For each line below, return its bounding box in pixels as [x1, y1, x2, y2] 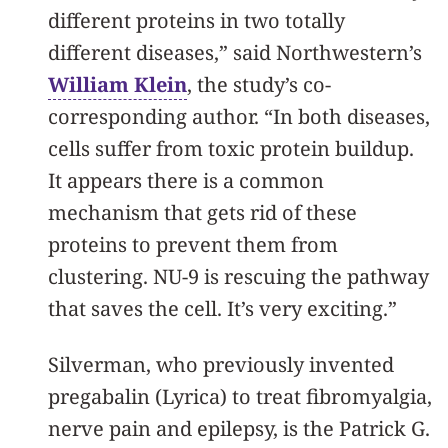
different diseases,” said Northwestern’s [48, 38, 422, 66]
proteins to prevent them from [48, 230, 338, 258]
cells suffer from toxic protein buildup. [48, 134, 414, 162]
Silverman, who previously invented [48, 350, 394, 378]
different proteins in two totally [48, 6, 345, 34]
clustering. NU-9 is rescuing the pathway [48, 262, 429, 290]
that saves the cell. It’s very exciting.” [48, 294, 397, 322]
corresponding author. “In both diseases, [48, 102, 430, 130]
